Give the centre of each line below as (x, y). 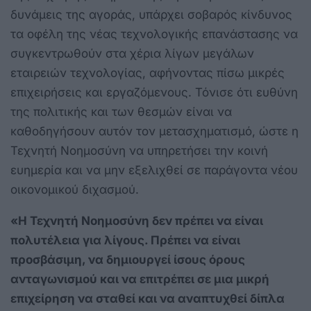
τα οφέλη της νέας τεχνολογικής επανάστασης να (154, 34)
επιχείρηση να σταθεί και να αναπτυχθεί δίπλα (148, 298)
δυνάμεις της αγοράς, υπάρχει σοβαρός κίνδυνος (151, 14)
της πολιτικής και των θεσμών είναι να (121, 111)
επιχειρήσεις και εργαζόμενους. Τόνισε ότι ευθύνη (154, 92)
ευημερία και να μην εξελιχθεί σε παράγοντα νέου (154, 170)
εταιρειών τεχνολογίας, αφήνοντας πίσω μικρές (148, 73)
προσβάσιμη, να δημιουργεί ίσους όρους (128, 259)
